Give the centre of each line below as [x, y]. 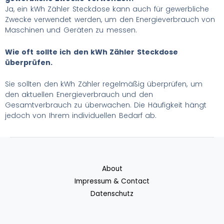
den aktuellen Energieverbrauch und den [79, 95]
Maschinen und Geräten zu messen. [71, 30]
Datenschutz [112, 194]
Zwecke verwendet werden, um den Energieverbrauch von [110, 20]
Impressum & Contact [112, 181]
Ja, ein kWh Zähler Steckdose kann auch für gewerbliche [107, 9]
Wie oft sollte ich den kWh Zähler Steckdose [91, 52]
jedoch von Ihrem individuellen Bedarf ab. [81, 116]
